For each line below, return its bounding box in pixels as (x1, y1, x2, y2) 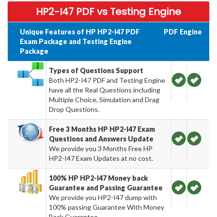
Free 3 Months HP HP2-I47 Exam (49, 124, 155, 133)
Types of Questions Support (49, 66, 144, 75)
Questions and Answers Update (49, 134, 154, 143)
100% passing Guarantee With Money (49, 202, 165, 211)
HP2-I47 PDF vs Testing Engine (36, 4, 181, 18)
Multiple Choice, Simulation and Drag (49, 95, 160, 104)
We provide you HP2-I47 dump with (49, 193, 157, 201)
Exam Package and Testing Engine (20, 37, 132, 46)
